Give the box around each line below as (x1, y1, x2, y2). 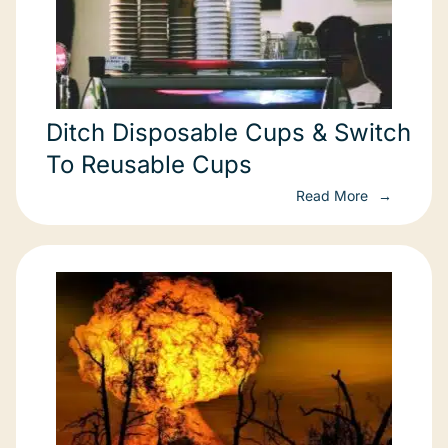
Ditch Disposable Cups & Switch (46, 118, 411, 148)
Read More (296, 187, 372, 205)
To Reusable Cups (46, 150, 252, 180)
